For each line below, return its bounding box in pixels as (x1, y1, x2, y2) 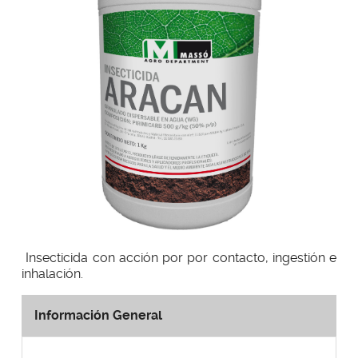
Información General (34, 308, 162, 323)
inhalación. (22, 266, 86, 281)
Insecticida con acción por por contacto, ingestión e (22, 250, 336, 265)
